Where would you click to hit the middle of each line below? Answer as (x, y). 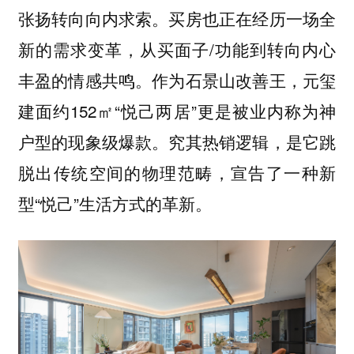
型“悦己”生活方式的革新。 (115, 203)
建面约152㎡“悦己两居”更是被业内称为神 (177, 110)
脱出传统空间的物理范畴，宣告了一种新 (177, 172)
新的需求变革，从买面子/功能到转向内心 (177, 49)
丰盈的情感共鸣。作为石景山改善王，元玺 (177, 79)
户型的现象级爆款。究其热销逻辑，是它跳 (177, 141)
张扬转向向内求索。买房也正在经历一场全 (177, 18)
